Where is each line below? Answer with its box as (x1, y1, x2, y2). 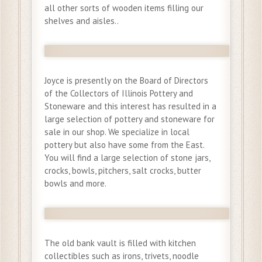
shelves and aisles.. (44, 15, 119, 27)
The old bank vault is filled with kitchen (44, 237, 196, 249)
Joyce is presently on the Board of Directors (44, 75, 208, 87)
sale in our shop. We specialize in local (44, 126, 189, 138)
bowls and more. (44, 178, 106, 189)
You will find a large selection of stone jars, (44, 152, 210, 164)
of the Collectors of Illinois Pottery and (44, 88, 193, 99)
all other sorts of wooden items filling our (44, 2, 204, 14)
